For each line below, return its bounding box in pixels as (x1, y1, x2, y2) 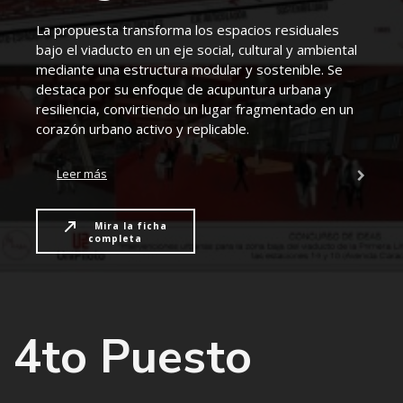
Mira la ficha (94, 219, 168, 232)
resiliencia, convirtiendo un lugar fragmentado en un (36, 100, 354, 119)
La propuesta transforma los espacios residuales (36, 21, 339, 40)
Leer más (57, 166, 107, 183)
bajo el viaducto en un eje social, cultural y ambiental (36, 40, 357, 59)
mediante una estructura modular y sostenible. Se (36, 60, 343, 79)
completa (88, 232, 143, 246)
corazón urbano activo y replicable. (36, 120, 249, 139)
